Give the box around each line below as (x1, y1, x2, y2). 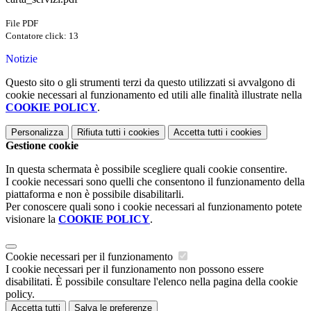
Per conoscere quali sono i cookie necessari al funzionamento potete (6, 201, 302, 213)
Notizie (6, 53, 37, 65)
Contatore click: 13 (6, 31, 78, 42)
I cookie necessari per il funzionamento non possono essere (6, 263, 264, 276)
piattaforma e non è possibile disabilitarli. (6, 188, 184, 201)
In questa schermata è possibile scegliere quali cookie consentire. (6, 163, 287, 176)
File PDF (6, 18, 38, 29)
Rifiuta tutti (77, 127, 121, 138)
